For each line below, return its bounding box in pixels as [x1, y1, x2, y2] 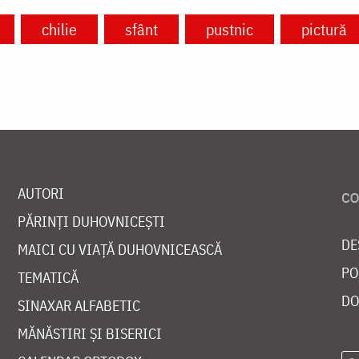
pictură [301, 18, 347, 41]
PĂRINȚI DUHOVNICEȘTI [17, 212, 165, 232]
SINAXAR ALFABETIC [17, 296, 140, 316]
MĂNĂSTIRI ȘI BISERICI [17, 325, 162, 344]
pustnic [206, 18, 253, 41]
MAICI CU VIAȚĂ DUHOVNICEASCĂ [17, 240, 222, 260]
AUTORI [17, 184, 64, 204]
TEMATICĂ [17, 268, 79, 288]
